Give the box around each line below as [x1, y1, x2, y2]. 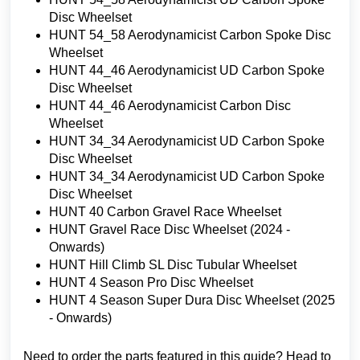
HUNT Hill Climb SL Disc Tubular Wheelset [49, 258, 297, 272]
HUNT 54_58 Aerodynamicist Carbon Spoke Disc [49, 28, 331, 42]
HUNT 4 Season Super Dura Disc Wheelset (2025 [49, 293, 335, 307]
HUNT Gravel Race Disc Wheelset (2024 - [49, 223, 290, 236]
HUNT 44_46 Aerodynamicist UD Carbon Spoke [49, 63, 325, 77]
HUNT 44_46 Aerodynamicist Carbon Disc [49, 99, 291, 112]
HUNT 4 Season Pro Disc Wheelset [49, 276, 253, 289]
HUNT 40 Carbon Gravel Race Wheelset [49, 205, 281, 219]
